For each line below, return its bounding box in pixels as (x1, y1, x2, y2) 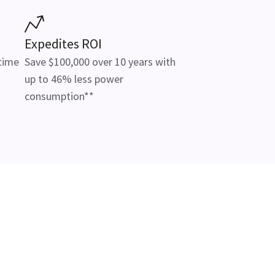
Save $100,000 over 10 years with (25, 55, 176, 69)
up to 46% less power (25, 72, 123, 86)
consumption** (25, 89, 94, 103)
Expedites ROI (25, 35, 102, 52)
